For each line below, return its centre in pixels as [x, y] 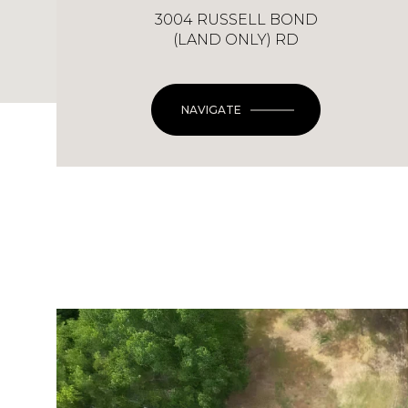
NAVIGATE [211, 110]
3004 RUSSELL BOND [236, 20]
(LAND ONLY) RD [236, 40]
